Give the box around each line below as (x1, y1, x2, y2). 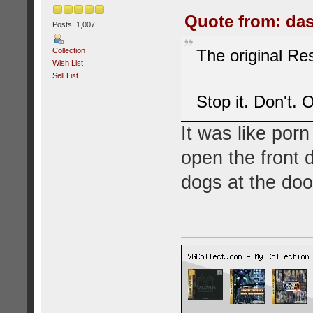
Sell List (52, 71, 78, 80)
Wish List (52, 59, 83, 68)
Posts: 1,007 (52, 20, 95, 29)
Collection (52, 46, 85, 55)
